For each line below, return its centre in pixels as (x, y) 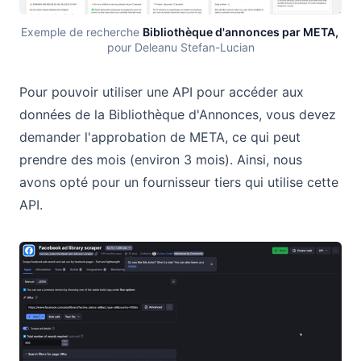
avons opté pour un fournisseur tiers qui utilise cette (179, 182)
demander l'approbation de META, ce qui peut (160, 137)
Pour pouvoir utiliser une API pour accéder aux (162, 91)
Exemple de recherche (81, 31)
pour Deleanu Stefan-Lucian (180, 47)
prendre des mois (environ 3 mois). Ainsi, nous (161, 159)
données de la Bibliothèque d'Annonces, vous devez (178, 114)
